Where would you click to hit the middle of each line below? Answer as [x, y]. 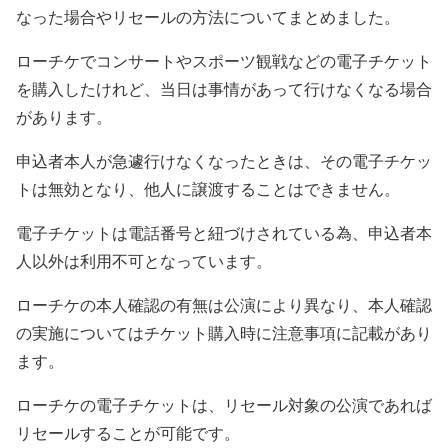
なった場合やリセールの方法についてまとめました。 [208, 17]
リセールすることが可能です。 [128, 433]
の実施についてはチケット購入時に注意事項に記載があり [224, 333]
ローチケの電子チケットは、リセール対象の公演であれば [224, 405]
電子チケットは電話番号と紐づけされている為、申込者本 [224, 233]
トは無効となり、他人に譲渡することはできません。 [208, 189]
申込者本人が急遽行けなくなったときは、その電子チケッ [224, 161]
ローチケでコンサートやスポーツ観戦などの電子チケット [224, 61]
